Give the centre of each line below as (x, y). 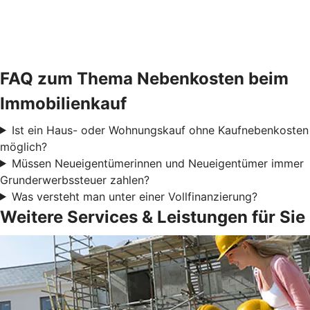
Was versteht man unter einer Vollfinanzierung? (134, 196)
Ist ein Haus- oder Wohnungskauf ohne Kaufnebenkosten (160, 130)
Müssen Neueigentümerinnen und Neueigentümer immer (157, 163)
